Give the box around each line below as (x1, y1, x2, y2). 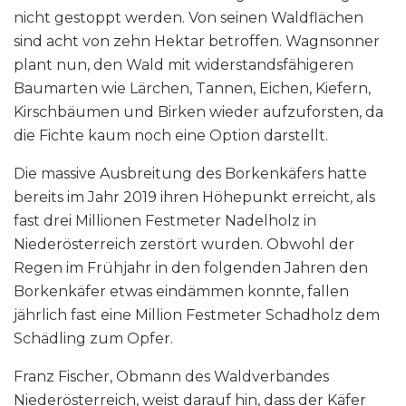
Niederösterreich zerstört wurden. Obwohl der (14, 236, 354, 254)
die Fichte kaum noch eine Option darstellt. (14, 127, 328, 145)
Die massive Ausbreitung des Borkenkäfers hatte (14, 165, 367, 183)
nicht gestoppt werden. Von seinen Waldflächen (14, 9, 363, 27)
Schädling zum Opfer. (14, 330, 173, 348)
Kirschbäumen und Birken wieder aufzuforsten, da (14, 103, 383, 121)
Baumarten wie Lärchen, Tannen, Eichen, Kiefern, (14, 80, 371, 98)
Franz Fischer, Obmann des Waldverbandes (14, 368, 329, 386)
